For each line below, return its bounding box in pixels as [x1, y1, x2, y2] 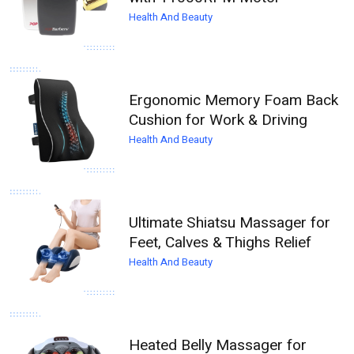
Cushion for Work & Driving [129, 109, 308, 132]
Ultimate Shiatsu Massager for [129, 212, 331, 235]
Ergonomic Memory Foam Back [129, 89, 339, 112]
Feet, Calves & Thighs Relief [129, 232, 312, 254]
